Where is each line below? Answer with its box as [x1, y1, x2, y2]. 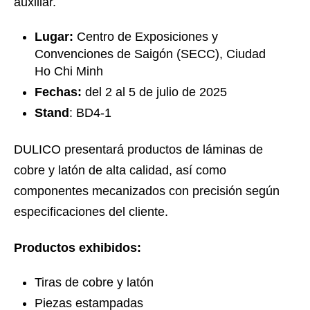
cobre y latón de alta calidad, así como [14, 163, 226, 177]
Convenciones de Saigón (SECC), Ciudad [35, 46, 266, 61]
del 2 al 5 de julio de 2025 [82, 84, 227, 99]
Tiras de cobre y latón [35, 275, 154, 289]
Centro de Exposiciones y [73, 29, 218, 44]
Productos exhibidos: [14, 241, 141, 255]
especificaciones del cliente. [14, 204, 168, 219]
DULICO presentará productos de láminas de [14, 142, 263, 156]
